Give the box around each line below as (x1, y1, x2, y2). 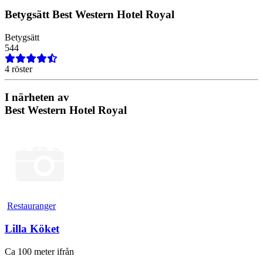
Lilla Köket (5, 222, 59, 235)
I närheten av (5, 91, 69, 104)
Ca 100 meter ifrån (5, 246, 74, 257)
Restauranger (7, 201, 56, 211)
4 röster (5, 63, 32, 74)
